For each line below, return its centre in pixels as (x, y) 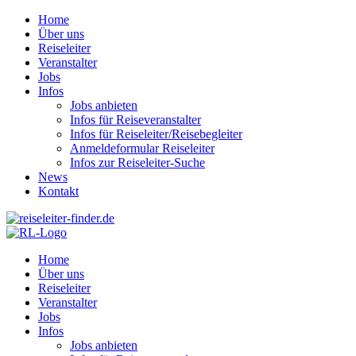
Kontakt (58, 191)
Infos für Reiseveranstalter (135, 120)
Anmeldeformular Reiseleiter (142, 148)
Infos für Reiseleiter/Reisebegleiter (156, 134)
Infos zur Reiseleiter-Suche (137, 163)
